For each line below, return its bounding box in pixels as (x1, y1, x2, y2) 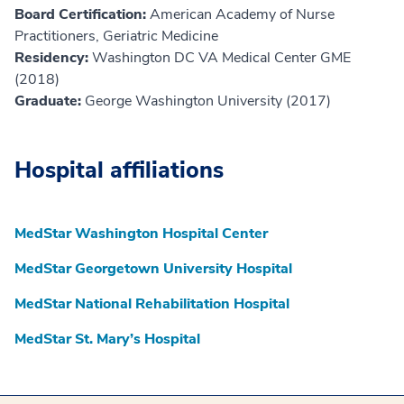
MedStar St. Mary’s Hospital (14, 329, 200, 350)
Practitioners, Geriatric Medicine (14, 26, 218, 47)
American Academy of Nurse (150, 5, 335, 25)
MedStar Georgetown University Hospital (14, 259, 292, 280)
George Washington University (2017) (85, 91, 331, 112)
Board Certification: (14, 5, 150, 25)
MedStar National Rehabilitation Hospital (14, 294, 289, 315)
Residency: (14, 48, 92, 69)
